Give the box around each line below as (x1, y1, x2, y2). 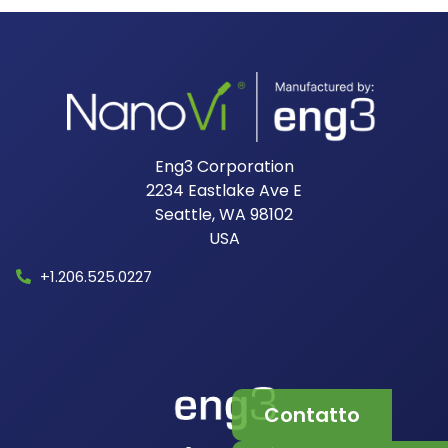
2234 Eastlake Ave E (146, 179, 302, 203)
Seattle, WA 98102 (155, 203, 293, 227)
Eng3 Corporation (154, 155, 294, 179)
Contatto (264, 401, 360, 430)
